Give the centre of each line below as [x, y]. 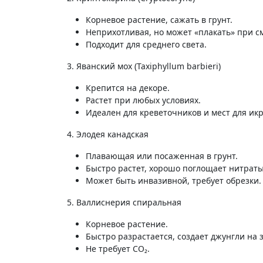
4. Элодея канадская [108, 134]
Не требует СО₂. [118, 249]
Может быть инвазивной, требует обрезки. [173, 181]
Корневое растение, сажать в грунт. [159, 20]
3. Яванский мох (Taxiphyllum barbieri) [144, 66]
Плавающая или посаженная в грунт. [162, 156]
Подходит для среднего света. [146, 44]
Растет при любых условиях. [143, 100]
